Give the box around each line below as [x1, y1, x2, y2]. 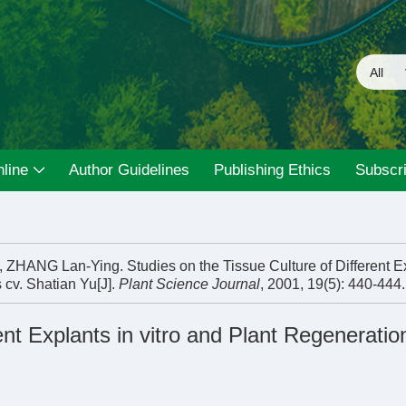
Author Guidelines [68, 161, 189, 179]
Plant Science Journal [119, 276, 260, 292]
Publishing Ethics [214, 161, 332, 179]
